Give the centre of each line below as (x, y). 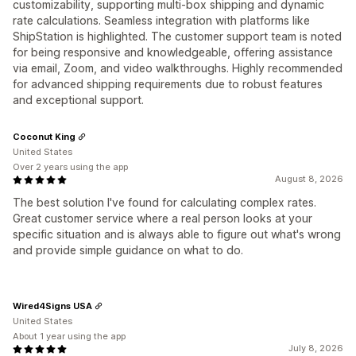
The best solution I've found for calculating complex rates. (164, 203)
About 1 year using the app (69, 337)
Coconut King (44, 136)
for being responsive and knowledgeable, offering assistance (173, 52)
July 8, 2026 (316, 348)
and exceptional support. (78, 100)
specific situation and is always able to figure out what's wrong (177, 234)
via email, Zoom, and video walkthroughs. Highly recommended (178, 68)
